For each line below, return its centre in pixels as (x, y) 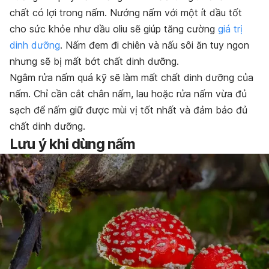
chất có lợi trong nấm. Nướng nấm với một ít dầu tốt (126, 13)
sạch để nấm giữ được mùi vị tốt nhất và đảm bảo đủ (128, 110)
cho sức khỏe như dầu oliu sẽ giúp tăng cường (114, 29)
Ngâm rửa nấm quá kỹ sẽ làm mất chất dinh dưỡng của (131, 78)
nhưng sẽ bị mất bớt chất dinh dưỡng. (94, 62)
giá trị (230, 29)
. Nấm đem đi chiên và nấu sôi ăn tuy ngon (155, 45)
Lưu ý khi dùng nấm (73, 144)
